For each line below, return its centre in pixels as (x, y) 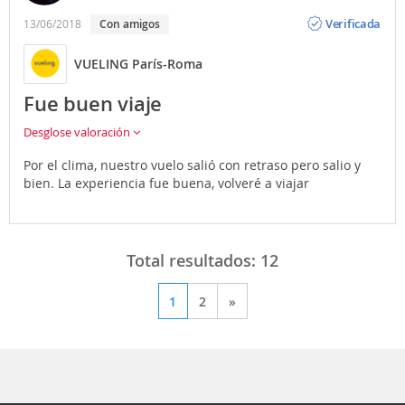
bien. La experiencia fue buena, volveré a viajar (166, 183)
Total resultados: (193, 260)
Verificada (353, 24)
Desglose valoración (78, 132)
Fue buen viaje (93, 104)
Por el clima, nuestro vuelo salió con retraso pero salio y (192, 165)
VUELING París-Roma (138, 64)
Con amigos (133, 24)
